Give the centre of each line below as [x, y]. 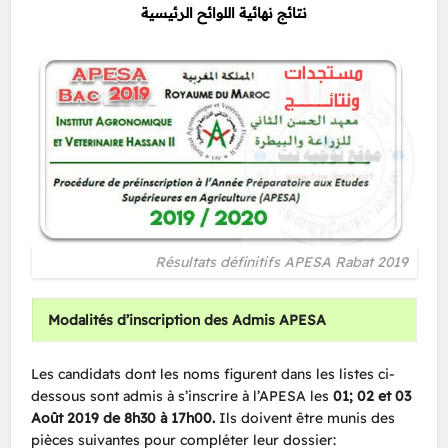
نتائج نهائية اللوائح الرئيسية [224, 13]
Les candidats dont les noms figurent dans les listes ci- [213, 374]
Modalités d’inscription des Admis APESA [186, 320]
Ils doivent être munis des [307, 418]
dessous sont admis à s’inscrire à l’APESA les [182, 396]
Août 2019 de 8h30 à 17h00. [125, 418]
